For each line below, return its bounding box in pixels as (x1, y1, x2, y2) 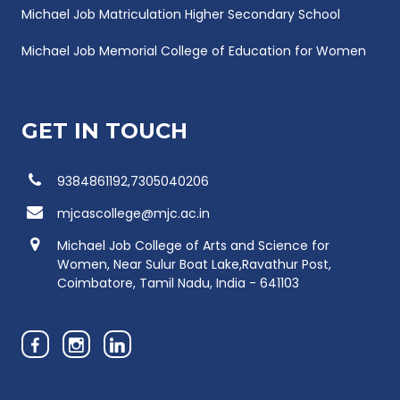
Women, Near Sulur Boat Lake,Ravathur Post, (57, 254, 331, 273)
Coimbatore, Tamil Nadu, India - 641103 (57, 273, 299, 292)
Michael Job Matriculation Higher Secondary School (21, 4, 340, 23)
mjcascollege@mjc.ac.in (57, 204, 210, 222)
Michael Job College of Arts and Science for (57, 236, 329, 254)
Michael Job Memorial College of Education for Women (21, 41, 366, 60)
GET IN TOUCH (21, 117, 187, 144)
